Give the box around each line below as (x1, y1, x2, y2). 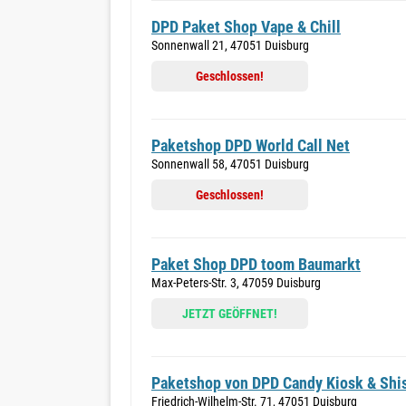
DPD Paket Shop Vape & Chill (151, 17, 341, 36)
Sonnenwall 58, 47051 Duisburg (151, 157, 309, 171)
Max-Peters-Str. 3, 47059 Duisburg (151, 275, 321, 290)
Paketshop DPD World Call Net (151, 136, 350, 155)
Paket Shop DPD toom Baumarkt (151, 255, 361, 274)
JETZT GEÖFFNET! (182, 306, 277, 321)
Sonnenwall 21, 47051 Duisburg (151, 38, 309, 53)
